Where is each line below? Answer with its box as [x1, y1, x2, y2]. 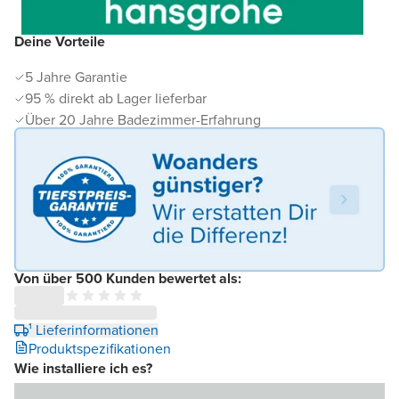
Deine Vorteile [14, 30, 105, 52]
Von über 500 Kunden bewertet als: [14, 267, 241, 289]
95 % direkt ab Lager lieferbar [25, 87, 207, 109]
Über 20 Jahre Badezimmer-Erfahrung [25, 109, 261, 130]
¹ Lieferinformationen [28, 319, 159, 340]
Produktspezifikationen [28, 338, 171, 359]
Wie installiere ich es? [14, 357, 152, 379]
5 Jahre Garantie [25, 66, 127, 87]
